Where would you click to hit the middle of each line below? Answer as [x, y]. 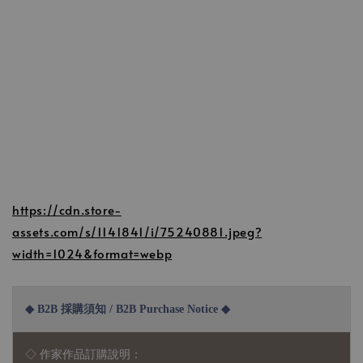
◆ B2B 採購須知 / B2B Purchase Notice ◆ [128, 309]
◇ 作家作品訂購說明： [83, 354]
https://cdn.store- [67, 209]
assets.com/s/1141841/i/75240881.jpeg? [137, 231]
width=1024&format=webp [92, 253]
